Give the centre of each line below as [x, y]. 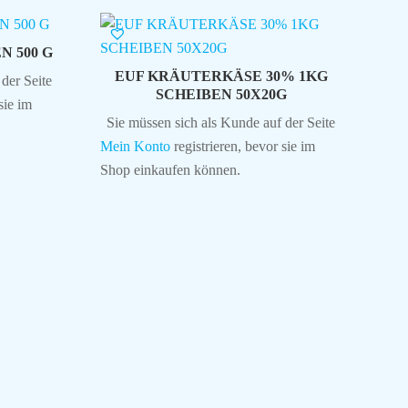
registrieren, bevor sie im [242, 146]
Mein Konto [135, 146]
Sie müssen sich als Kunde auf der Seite [221, 122]
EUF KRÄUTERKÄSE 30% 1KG [221, 76]
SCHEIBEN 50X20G [221, 94]
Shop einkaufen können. [170, 169]
